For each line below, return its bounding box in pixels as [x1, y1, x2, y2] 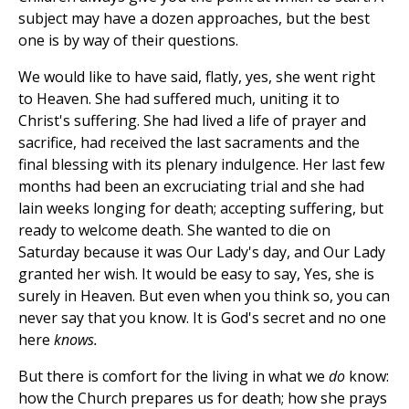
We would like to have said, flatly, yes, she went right [18, 67, 375, 88]
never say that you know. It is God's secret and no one [18, 308, 386, 329]
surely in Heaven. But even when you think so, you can [18, 286, 390, 307]
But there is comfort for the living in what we [18, 366, 329, 387]
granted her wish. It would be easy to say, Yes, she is [18, 264, 374, 285]
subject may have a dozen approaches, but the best [18, 8, 370, 29]
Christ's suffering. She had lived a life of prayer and [18, 110, 366, 131]
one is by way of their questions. [18, 30, 238, 51]
